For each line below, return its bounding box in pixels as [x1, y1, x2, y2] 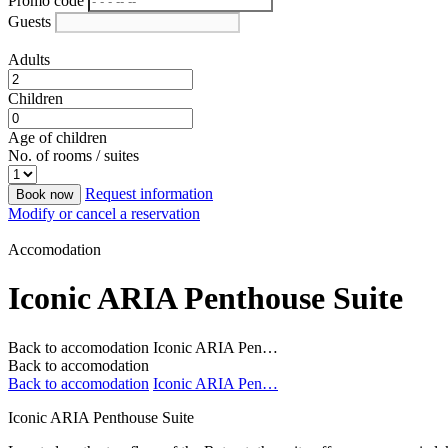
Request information [85, 185, 213, 202]
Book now [16, 187, 73, 202]
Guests [8, 13, 51, 30]
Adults [8, 51, 50, 68]
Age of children [8, 129, 107, 146]
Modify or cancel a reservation [8, 205, 200, 222]
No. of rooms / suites [8, 147, 139, 164]
